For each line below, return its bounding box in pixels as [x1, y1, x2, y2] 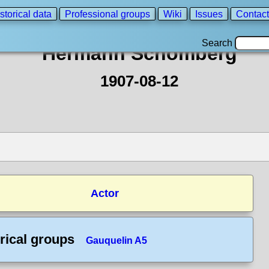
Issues [195, 8, 223, 19]
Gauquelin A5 [86, 235, 147, 246]
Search [202, 38, 235, 48]
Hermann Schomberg [41, 43, 237, 64]
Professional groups [65, 8, 150, 19]
